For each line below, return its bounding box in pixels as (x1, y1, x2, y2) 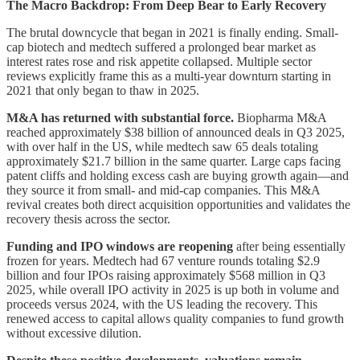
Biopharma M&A (234, 111, 326, 125)
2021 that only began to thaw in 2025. (6, 84, 199, 98)
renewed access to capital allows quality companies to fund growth (6, 312, 344, 326)
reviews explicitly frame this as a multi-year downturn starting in (6, 69, 331, 84)
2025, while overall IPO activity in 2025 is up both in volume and (6, 283, 339, 297)
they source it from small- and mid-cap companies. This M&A (6, 183, 320, 198)
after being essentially (233, 239, 346, 254)
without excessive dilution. (6, 326, 141, 341)
